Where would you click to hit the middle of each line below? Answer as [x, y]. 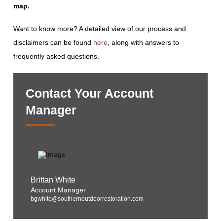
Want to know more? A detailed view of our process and [99, 28]
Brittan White [53, 180]
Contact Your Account [89, 93]
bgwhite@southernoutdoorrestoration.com [87, 199]
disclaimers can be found [53, 42]
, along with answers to [143, 42]
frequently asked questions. [56, 56]
